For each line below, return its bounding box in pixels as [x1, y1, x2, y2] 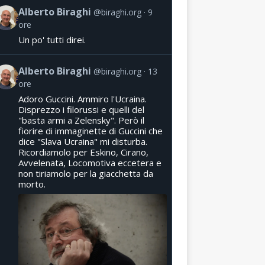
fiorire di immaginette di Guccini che [18, 124, 163, 137]
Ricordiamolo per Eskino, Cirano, [18, 146, 148, 158]
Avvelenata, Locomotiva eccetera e [18, 156, 161, 169]
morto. [18, 177, 46, 190]
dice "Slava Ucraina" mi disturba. [18, 135, 147, 147]
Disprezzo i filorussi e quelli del [18, 103, 144, 115]
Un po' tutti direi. [18, 33, 86, 46]
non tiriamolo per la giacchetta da [18, 167, 153, 179]
